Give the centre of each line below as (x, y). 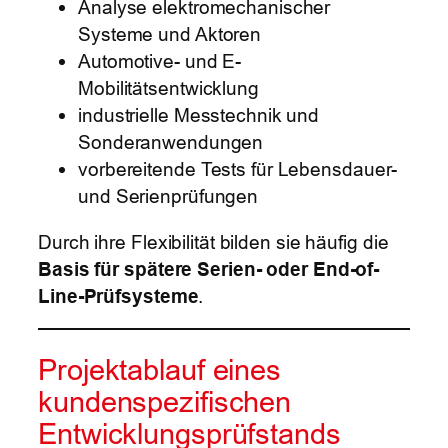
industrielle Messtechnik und (199, 115)
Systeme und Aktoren (170, 34)
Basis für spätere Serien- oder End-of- (209, 268)
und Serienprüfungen (168, 196)
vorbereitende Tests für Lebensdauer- (238, 169)
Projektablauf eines (160, 369)
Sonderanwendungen (171, 142)
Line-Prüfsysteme (118, 295)
